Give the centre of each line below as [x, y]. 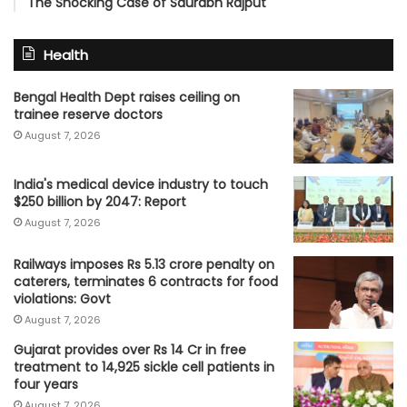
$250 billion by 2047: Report [100, 202]
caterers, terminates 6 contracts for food [146, 281]
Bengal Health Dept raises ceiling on [127, 97]
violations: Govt [62, 298]
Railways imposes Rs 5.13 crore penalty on [144, 264]
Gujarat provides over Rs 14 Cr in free [130, 350]
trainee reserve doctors [88, 114]
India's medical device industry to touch [141, 185]
